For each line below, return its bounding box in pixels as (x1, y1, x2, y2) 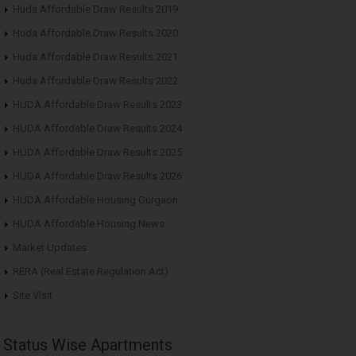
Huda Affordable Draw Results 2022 (13, 74, 178, 87)
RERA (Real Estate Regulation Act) (13, 265, 168, 277)
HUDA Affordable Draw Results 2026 (13, 169, 182, 182)
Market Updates (13, 241, 87, 253)
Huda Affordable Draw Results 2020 (13, 26, 178, 39)
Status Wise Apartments (3, 335, 172, 354)
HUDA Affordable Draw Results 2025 (13, 145, 182, 158)
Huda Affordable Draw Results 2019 (13, 2, 178, 15)
